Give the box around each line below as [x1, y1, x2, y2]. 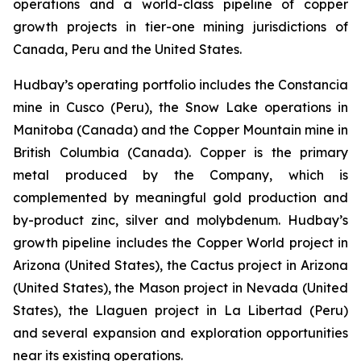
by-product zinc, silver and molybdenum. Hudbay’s [13, 212, 348, 228]
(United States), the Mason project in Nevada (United [13, 280, 348, 296]
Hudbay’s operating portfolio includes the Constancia [13, 77, 348, 93]
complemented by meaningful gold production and [13, 189, 348, 205]
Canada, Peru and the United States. [13, 41, 242, 57]
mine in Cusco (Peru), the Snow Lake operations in [13, 99, 348, 115]
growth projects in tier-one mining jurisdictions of [13, 19, 348, 35]
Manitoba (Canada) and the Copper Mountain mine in [13, 122, 348, 138]
